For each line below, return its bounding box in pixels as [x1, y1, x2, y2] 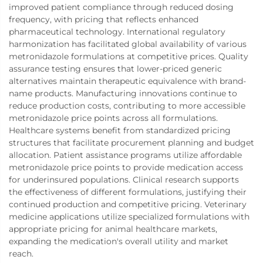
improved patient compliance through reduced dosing [9, 1, 234, 12]
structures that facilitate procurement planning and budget [9, 137, 254, 148]
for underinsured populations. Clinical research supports [9, 174, 239, 185]
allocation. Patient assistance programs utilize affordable [9, 149, 242, 160]
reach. [9, 248, 33, 259]
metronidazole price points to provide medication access [9, 161, 243, 173]
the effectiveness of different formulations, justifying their [9, 186, 247, 197]
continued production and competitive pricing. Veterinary [9, 198, 247, 210]
